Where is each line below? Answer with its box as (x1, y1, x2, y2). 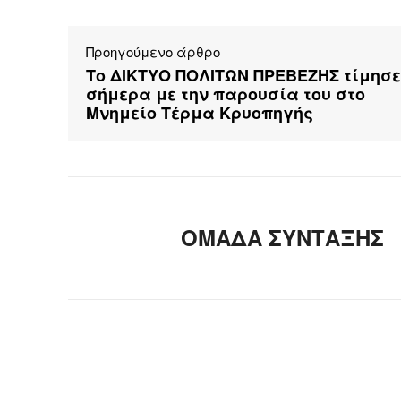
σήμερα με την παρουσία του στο (86, 82, 365, 107)
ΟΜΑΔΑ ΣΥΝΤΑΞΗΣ (181, 222, 384, 253)
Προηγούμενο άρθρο (86, 42, 220, 62)
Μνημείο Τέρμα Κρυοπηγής (86, 101, 313, 125)
